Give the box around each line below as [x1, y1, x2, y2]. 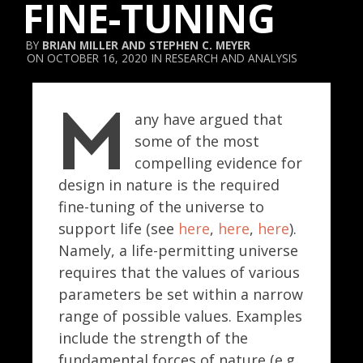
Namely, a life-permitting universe [58, 241, 298, 260]
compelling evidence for [134, 153, 302, 173]
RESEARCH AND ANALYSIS [165, 49, 297, 66]
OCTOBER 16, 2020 [47, 49, 147, 66]
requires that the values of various [58, 263, 300, 282]
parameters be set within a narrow [58, 284, 303, 304]
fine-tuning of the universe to [58, 197, 264, 216]
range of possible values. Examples [58, 306, 302, 326]
